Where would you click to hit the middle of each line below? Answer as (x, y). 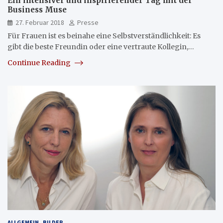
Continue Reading (40, 62)
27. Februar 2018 (40, 22)
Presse (88, 22)
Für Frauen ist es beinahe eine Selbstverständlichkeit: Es (104, 36)
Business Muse (37, 9)
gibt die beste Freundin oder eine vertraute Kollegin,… (101, 47)
